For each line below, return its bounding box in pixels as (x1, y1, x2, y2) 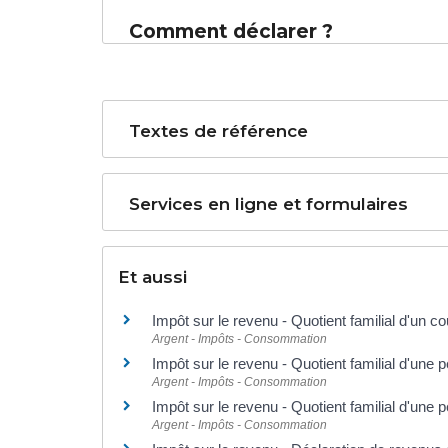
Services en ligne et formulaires (129, 193, 409, 214)
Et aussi (118, 266, 187, 287)
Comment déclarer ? (129, 19, 334, 43)
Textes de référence (129, 120, 309, 141)
